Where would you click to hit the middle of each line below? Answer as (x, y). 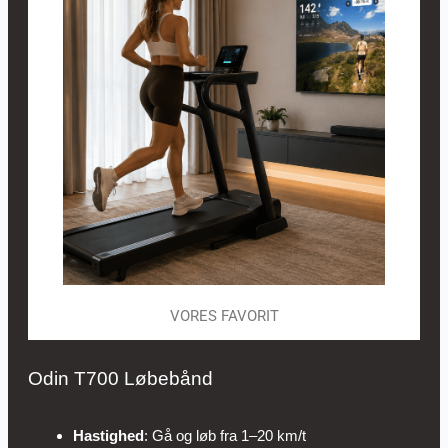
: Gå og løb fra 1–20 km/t (224, 436)
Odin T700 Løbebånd (120, 379)
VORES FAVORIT (224, 316)
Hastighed (108, 436)
